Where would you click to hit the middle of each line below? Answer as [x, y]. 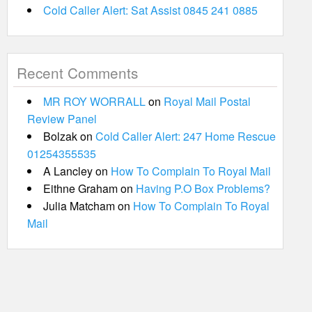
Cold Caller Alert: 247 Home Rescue [185, 136]
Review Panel [62, 119]
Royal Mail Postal [207, 101]
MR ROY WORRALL [94, 101]
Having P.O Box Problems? [203, 188]
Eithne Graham [80, 188]
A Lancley [68, 171]
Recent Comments [77, 72]
